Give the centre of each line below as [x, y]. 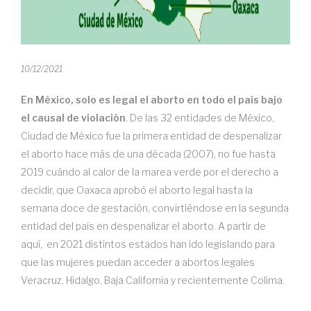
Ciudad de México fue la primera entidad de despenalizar [151, 136]
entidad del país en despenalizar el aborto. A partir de [143, 226]
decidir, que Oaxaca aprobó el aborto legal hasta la [137, 190]
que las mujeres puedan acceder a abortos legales [138, 262]
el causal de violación [73, 118]
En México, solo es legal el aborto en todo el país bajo [152, 100]
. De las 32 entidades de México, [200, 118]
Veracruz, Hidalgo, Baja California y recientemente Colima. [153, 280]
